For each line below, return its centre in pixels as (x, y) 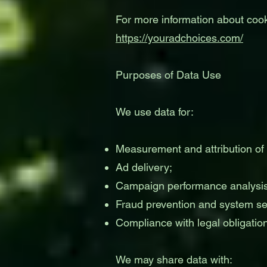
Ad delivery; (144, 167)
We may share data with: (174, 260)
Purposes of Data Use (168, 75)
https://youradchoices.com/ (179, 38)
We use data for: (155, 112)
